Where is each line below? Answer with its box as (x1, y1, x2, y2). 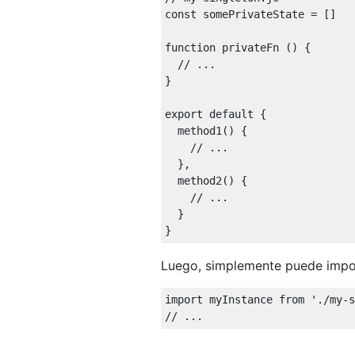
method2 (165, 174, 222, 187)
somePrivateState (197, 7, 311, 21)
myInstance (203, 292, 279, 306)
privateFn (216, 40, 285, 54)
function (165, 40, 216, 54)
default (209, 107, 254, 120)
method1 (165, 124, 222, 137)
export (165, 107, 203, 120)
